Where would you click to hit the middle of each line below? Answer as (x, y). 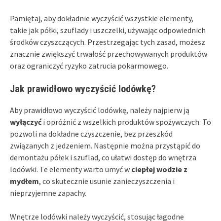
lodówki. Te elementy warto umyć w (71, 169)
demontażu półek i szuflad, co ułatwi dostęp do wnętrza (103, 157)
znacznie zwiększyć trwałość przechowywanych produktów (109, 54)
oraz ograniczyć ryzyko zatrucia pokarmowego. (89, 65)
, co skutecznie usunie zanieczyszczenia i (107, 181)
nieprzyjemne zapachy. (48, 193)
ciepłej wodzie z (159, 169)
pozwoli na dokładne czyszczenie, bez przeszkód (91, 133)
